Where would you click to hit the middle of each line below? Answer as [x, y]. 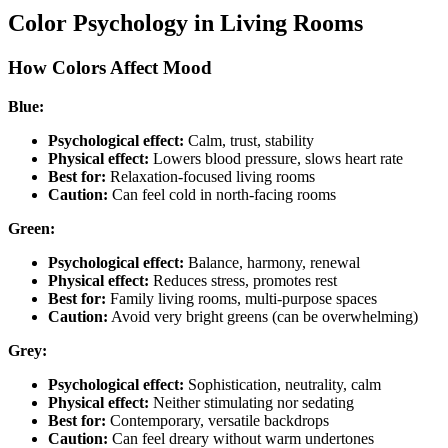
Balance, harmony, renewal [272, 262]
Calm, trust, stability [249, 140]
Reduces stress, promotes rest [243, 280]
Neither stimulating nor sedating [251, 402]
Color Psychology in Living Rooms [185, 23]
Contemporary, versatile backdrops [217, 420]
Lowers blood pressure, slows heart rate [276, 158]
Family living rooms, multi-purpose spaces [241, 298]
